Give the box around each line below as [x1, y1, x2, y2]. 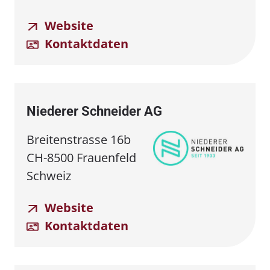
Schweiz [27, 167, 71, 184]
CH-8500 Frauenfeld [27, 149, 136, 166]
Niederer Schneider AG [27, 103, 162, 119]
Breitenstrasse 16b [27, 131, 131, 148]
